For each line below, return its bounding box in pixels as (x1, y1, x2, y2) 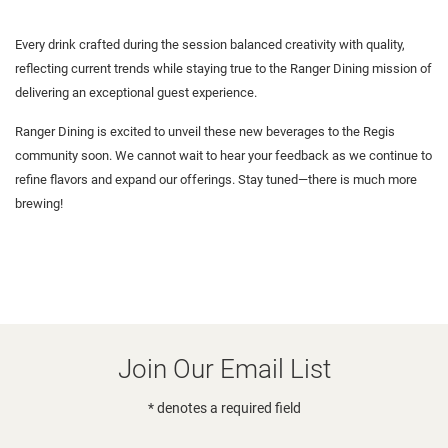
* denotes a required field (147, 400, 301, 417)
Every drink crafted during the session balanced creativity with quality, (15, 37, 405, 53)
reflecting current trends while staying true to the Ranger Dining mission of (15, 61, 432, 77)
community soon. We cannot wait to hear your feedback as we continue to (15, 148, 432, 164)
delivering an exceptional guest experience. (15, 85, 257, 101)
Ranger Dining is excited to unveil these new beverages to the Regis (15, 124, 395, 140)
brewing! (15, 196, 63, 212)
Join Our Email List (117, 354, 331, 385)
